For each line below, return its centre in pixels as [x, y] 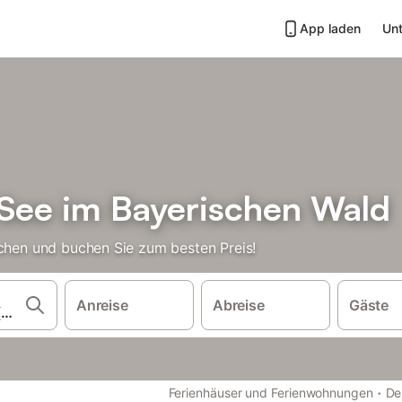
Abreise [238, 305]
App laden [330, 28]
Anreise [102, 305]
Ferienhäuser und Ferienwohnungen [271, 393]
